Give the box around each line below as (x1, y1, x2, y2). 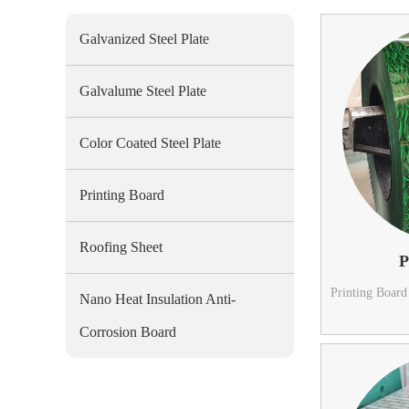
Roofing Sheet (79, 239, 163, 255)
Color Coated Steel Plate (79, 135, 221, 151)
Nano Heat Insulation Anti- (79, 291, 236, 307)
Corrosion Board (79, 324, 176, 340)
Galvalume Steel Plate (79, 83, 206, 99)
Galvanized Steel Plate (79, 31, 209, 47)
